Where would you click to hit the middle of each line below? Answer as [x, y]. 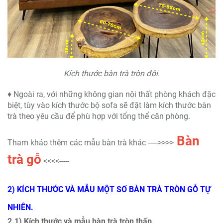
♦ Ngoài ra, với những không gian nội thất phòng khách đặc [111, 95]
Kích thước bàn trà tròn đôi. [111, 74]
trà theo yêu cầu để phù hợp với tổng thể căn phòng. [100, 116]
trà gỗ [24, 160]
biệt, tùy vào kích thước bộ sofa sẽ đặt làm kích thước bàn [109, 106]
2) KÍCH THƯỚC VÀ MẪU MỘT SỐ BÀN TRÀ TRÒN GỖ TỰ [109, 190]
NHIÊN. [20, 208]
